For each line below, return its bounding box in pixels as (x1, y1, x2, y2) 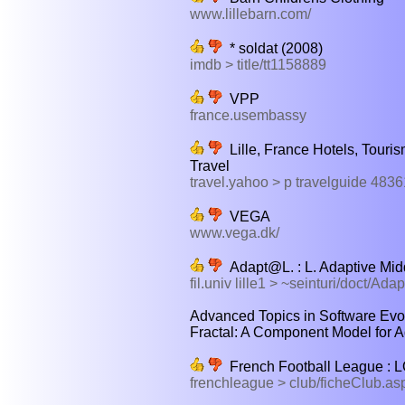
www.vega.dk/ (190, 224, 279, 240)
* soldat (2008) (222, 40, 323, 56)
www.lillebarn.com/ (190, 5, 311, 22)
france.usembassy (190, 107, 306, 123)
